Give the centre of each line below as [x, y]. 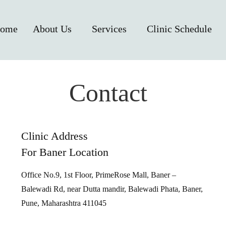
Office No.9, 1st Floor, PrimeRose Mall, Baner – [98, 175]
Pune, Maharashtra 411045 [64, 203]
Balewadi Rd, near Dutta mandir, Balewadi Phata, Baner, [112, 189]
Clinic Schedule [179, 29]
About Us [52, 29]
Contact [108, 93]
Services [109, 29]
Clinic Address [54, 136]
